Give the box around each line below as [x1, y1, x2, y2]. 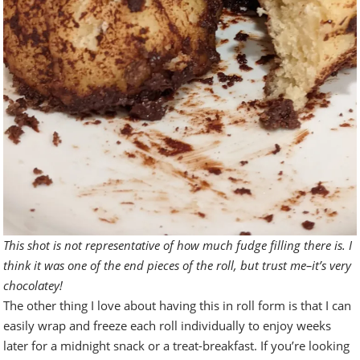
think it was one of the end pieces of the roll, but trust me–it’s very [3, 257, 352, 274]
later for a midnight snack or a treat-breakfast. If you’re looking [3, 337, 350, 354]
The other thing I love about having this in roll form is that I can [3, 297, 352, 314]
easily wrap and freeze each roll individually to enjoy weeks [3, 317, 332, 334]
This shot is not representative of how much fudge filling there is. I [3, 237, 353, 254]
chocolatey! [3, 277, 63, 294]
